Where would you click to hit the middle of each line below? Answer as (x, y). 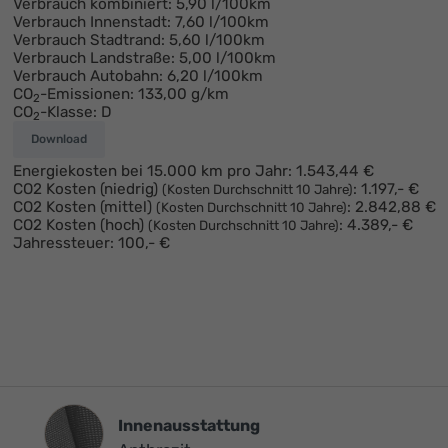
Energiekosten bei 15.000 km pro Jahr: (152, 171)
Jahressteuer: (63, 243)
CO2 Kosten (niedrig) (87, 189)
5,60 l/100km (216, 39)
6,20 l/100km (214, 75)
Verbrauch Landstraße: (93, 57)
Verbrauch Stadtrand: (88, 39)
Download (58, 139)
